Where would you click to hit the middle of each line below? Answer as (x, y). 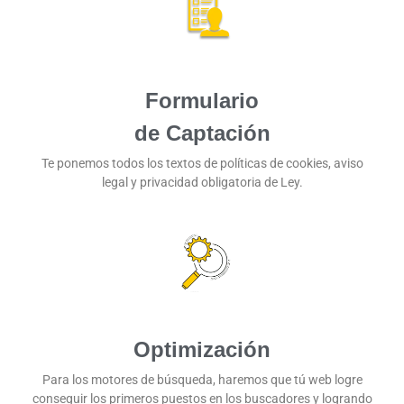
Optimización (202, 349)
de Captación (202, 133)
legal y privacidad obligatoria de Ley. (202, 182)
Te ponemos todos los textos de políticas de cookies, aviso (202, 163)
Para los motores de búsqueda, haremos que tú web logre (202, 379)
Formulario (202, 100)
